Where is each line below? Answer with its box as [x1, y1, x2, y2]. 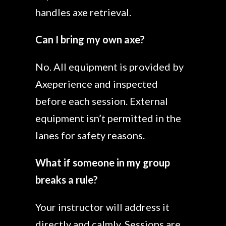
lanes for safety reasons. [35, 129, 145, 141]
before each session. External [35, 95, 168, 107]
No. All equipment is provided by [35, 61, 184, 73]
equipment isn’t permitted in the [35, 112, 181, 124]
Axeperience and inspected [35, 78, 158, 90]
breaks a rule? [35, 174, 98, 186]
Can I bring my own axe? [35, 33, 145, 45]
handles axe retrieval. [35, 6, 131, 18]
